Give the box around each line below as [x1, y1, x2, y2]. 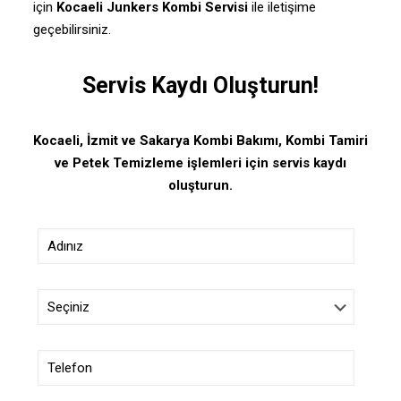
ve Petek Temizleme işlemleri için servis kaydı [54, 154, 346, 171]
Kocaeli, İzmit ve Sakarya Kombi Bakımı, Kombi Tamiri [32, 132, 368, 149]
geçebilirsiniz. [32, 21, 111, 38]
